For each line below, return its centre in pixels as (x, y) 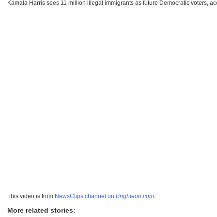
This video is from (31, 196)
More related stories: (41, 210)
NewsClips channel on (85, 196)
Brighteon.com (135, 196)
